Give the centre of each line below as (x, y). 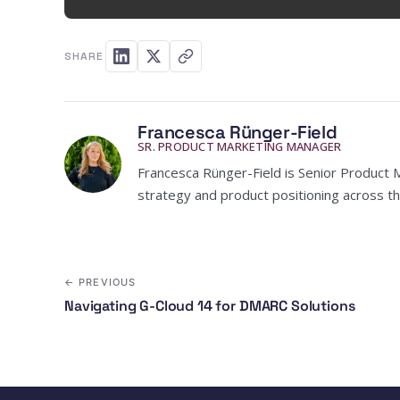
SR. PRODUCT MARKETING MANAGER (240, 146)
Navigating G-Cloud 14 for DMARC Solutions (210, 305)
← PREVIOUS (100, 282)
